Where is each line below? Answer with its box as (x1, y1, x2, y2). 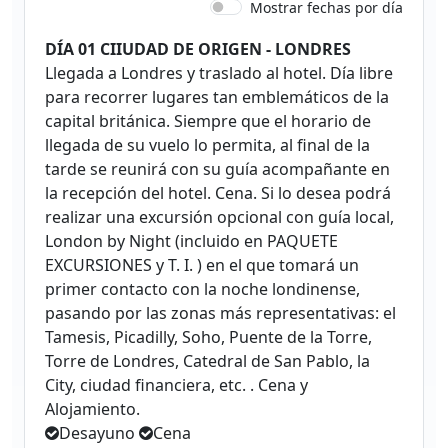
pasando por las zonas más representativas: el (45, 301, 396, 324)
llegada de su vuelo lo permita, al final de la (45, 133, 370, 156)
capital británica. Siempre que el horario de (45, 109, 371, 132)
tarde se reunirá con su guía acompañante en (45, 157, 390, 180)
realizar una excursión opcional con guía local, (45, 205, 394, 228)
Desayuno (59, 421, 139, 444)
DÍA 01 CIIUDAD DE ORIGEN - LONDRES (45, 37, 351, 60)
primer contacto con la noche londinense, (45, 277, 360, 300)
